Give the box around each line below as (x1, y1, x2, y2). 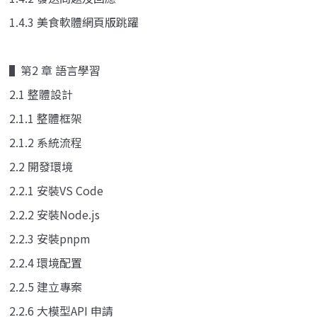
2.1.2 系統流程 (9, 133, 82, 151)
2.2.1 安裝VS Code (9, 181, 103, 199)
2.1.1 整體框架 (9, 109, 82, 127)
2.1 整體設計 (9, 85, 73, 103)
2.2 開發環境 (9, 157, 73, 175)
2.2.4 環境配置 (9, 253, 82, 271)
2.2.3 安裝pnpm (9, 229, 91, 247)
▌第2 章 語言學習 (9, 61, 100, 79)
